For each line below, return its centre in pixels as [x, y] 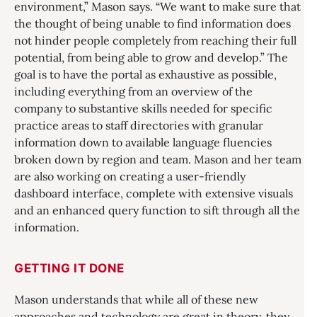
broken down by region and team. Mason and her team [158, 159]
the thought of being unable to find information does [152, 23]
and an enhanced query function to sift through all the [157, 210]
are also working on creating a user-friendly [130, 176]
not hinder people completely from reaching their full [155, 40]
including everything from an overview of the [133, 91]
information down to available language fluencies [143, 142]
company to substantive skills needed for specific [143, 108]
